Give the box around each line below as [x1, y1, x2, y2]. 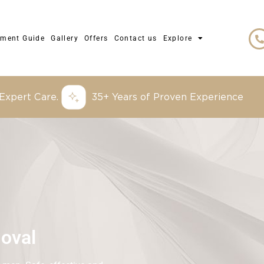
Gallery [51, 34, 79, 42]
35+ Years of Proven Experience [92, 91, 244, 103]
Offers [84, 34, 108, 42]
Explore [163, 34, 193, 42]
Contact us [114, 34, 157, 42]
